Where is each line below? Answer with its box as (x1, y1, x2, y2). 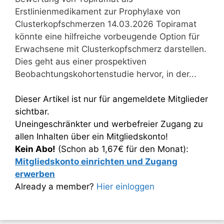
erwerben (15, 169, 55, 179)
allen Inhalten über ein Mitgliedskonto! (15, 131, 168, 141)
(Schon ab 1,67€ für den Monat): (55, 144, 188, 154)
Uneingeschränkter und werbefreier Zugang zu (15, 119, 203, 129)
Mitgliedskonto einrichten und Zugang (15, 156, 177, 166)
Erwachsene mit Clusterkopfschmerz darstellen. (15, 43, 206, 54)
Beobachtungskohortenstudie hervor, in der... (15, 68, 196, 79)
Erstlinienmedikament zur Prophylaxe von (15, 6, 180, 16)
